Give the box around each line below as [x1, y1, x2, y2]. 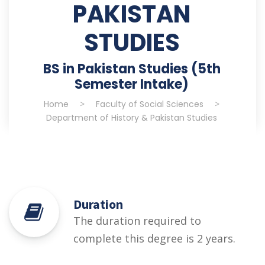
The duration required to [73, 214, 201, 228]
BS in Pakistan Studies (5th [43, 60, 221, 79]
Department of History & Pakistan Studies [46, 112, 217, 124]
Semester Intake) [75, 75, 189, 94]
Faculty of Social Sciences [96, 98, 203, 111]
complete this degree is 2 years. [73, 231, 235, 246]
